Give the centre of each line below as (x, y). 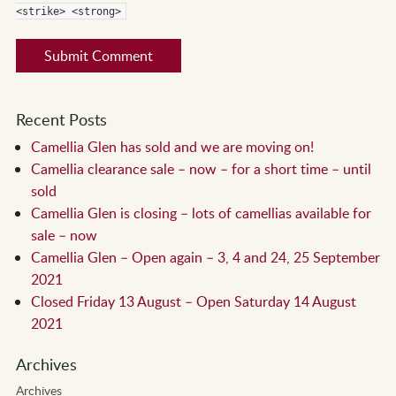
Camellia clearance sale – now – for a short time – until (202, 168)
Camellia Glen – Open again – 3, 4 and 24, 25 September (206, 257)
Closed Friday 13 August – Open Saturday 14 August (194, 301)
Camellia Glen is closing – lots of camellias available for (202, 213)
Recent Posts (61, 119)
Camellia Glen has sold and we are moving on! (173, 146)
